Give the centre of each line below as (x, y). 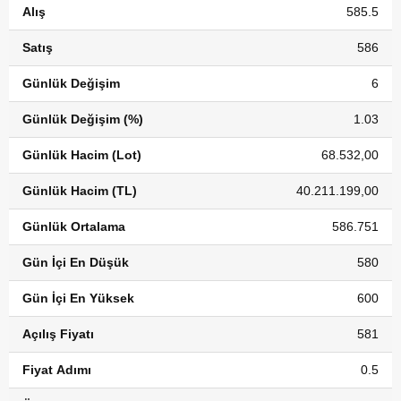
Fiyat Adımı (57, 370)
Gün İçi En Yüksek (78, 298)
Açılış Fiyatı (58, 334)
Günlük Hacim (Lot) (82, 155)
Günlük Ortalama (74, 226)
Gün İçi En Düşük (76, 262)
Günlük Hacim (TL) (80, 191)
